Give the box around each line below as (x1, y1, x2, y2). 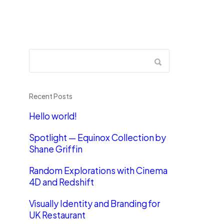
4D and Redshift (28, 176, 94, 187)
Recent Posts (28, 91, 72, 100)
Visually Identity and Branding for (28, 198, 160, 209)
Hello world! (28, 110, 77, 121)
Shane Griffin (28, 143, 83, 154)
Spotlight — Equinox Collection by (28, 132, 166, 143)
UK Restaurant (28, 209, 86, 220)
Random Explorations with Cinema (28, 165, 167, 176)
